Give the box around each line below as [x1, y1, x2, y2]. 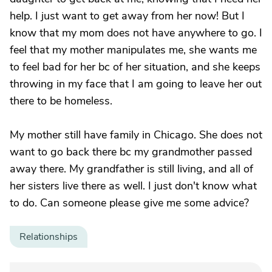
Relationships [19, 230, 78, 243]
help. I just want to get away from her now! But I [10, 8, 245, 23]
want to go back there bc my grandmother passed [10, 144, 252, 159]
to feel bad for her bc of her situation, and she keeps [10, 59, 260, 74]
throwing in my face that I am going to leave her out [10, 76, 262, 91]
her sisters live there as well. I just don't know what [10, 178, 257, 193]
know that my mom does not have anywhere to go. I [10, 25, 262, 40]
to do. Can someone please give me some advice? [10, 195, 249, 210]
